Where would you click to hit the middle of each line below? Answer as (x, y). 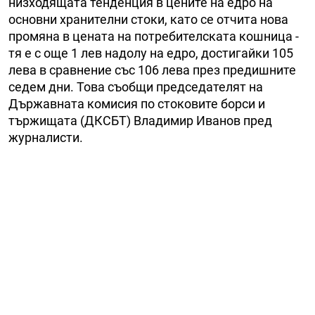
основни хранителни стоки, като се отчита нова (148, 20)
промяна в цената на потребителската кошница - (154, 37)
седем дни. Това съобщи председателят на (136, 87)
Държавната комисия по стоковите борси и (137, 104)
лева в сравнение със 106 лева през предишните (152, 70)
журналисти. (46, 138)
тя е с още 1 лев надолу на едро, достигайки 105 (151, 53)
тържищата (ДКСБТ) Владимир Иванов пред (140, 121)
